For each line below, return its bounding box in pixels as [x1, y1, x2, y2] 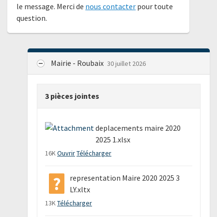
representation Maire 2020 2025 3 [70, 172, 180, 183]
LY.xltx [70, 184, 91, 194]
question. [16, 13, 47, 23]
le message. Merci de [16, 1, 86, 12]
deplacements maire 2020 [95, 123, 181, 133]
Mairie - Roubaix [50, 58, 105, 68]
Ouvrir [57, 148, 75, 157]
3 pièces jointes [45, 91, 99, 101]
